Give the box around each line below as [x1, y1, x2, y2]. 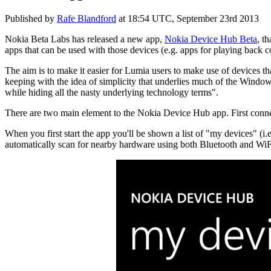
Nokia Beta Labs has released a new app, [5, 33, 165, 44]
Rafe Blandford [57, 13, 116, 24]
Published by [5, 13, 57, 24]
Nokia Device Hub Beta [165, 33, 257, 44]
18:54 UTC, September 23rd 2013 [128, 13, 259, 24]
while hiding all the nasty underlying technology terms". [5, 87, 218, 97]
